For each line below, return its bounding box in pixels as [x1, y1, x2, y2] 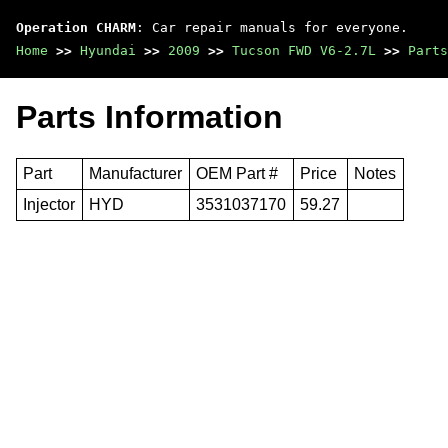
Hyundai [80, 43, 136, 58]
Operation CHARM [16, 20, 136, 35]
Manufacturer [89, 164, 183, 182]
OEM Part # [196, 164, 279, 182]
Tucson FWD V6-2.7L [232, 43, 376, 58]
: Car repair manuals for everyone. [136, 20, 408, 35]
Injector [23, 195, 76, 213]
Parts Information [16, 99, 283, 136]
